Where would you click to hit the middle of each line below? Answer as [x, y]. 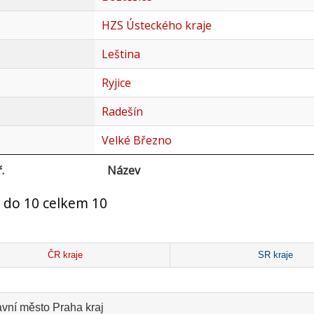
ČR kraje [66, 255]
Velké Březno [136, 141]
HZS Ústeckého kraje [156, 26]
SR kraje [275, 255]
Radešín [122, 112]
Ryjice [116, 83]
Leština [121, 54]
